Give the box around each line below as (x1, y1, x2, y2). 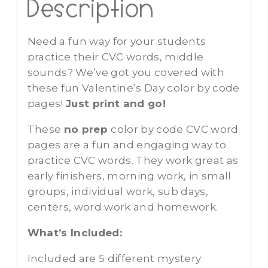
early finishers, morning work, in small (27, 170, 232, 182)
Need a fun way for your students (27, 35, 206, 48)
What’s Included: (27, 227, 122, 239)
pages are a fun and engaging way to (27, 139, 227, 151)
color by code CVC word (111, 123, 239, 136)
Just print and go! (65, 98, 166, 110)
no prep (63, 123, 111, 136)
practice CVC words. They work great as (27, 154, 239, 167)
